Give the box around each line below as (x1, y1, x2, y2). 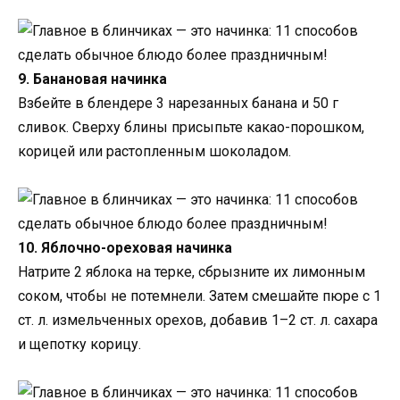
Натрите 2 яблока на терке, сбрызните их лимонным (18, 263, 365, 280)
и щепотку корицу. (18, 336, 141, 353)
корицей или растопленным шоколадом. (18, 142, 291, 160)
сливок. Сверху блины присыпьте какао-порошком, (18, 118, 364, 136)
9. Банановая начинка (18, 70, 167, 87)
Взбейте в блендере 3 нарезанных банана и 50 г (18, 94, 338, 112)
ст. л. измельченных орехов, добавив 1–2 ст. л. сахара (18, 312, 378, 329)
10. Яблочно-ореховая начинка (18, 239, 232, 256)
